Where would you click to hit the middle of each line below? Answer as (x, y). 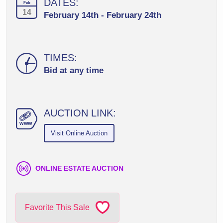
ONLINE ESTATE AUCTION (78, 168)
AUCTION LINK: (80, 113)
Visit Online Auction (79, 133)
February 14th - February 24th (103, 15)
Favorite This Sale (57, 207)
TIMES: (60, 58)
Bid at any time (74, 70)
